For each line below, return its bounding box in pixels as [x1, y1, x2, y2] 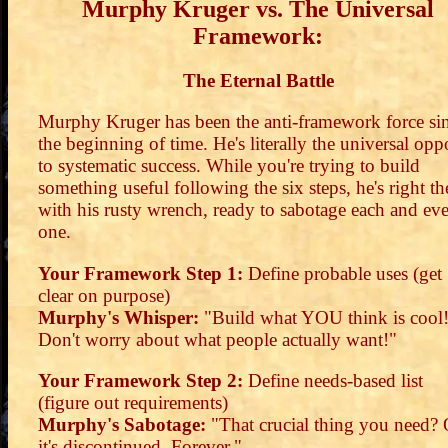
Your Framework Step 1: [38, 262, 243, 284]
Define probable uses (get [243, 262, 442, 284]
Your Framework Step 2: [38, 369, 243, 391]
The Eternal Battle [182, 70, 334, 92]
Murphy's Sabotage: [38, 413, 206, 435]
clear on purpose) [38, 284, 170, 306]
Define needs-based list [243, 369, 423, 391]
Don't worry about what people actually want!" [38, 328, 397, 350]
